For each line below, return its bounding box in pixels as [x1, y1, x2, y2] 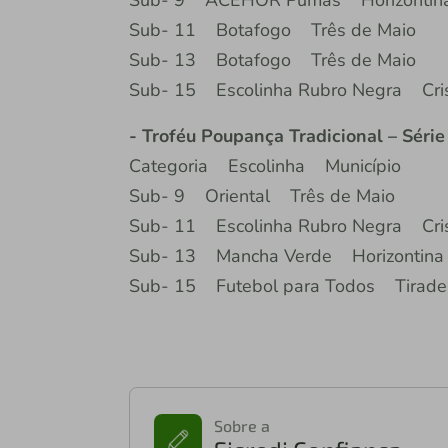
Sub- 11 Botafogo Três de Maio [128, 18, 416, 43]
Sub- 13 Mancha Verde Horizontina [128, 244, 444, 269]
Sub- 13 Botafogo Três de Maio [128, 48, 416, 73]
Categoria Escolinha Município [128, 154, 401, 179]
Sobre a [213, 416, 270, 436]
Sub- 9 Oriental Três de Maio [128, 184, 395, 209]
